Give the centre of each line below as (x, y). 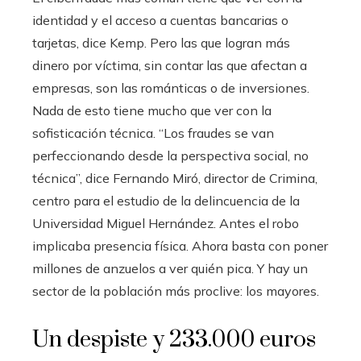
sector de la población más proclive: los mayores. (176, 290)
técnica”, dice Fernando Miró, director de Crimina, (175, 178)
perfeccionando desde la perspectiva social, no (170, 155)
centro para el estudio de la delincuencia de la (166, 200)
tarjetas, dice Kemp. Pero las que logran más (161, 42)
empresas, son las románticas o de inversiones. (171, 87)
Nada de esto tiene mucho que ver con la (152, 110)
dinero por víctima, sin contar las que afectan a (170, 65)
